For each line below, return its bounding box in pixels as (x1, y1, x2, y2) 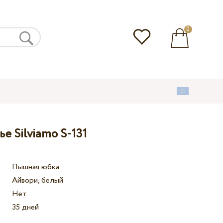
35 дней (12, 202, 39, 214)
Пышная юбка (12, 161, 60, 173)
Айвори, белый (12, 175, 64, 187)
